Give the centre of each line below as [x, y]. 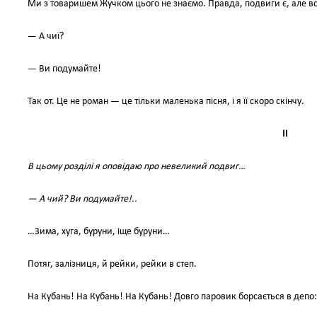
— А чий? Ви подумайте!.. [82, 199]
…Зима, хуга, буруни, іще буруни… [99, 232]
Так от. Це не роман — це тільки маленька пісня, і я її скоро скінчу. [166, 102]
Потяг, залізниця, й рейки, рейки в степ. [112, 264]
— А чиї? [46, 36]
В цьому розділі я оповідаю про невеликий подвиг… [137, 167]
